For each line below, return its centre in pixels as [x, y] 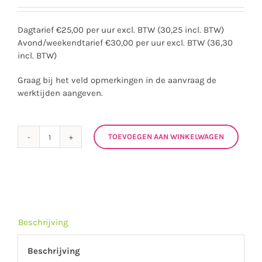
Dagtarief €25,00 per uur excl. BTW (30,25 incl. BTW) [121, 30]
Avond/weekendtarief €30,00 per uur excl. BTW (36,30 [125, 43]
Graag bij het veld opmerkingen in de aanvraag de [117, 80]
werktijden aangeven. [60, 93]
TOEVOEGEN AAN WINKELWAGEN [166, 136]
